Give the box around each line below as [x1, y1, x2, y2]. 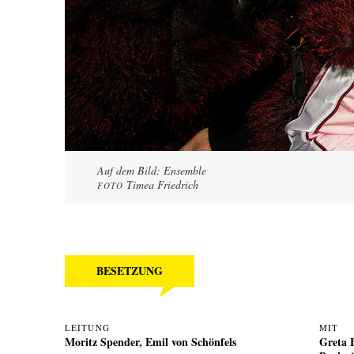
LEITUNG [65, 321, 110, 333]
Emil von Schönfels [145, 333, 236, 350]
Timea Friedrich [123, 176, 199, 192]
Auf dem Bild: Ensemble [97, 162, 206, 178]
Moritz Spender [65, 333, 139, 350]
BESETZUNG [96, 262, 163, 279]
